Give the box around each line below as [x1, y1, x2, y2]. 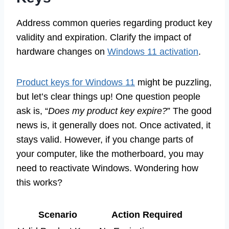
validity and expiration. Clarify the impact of [16, 32, 191, 42]
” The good [167, 105, 212, 116]
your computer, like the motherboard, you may [16, 148, 203, 159]
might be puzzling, [135, 77, 212, 87]
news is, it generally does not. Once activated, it [16, 120, 211, 130]
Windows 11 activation [107, 46, 198, 57]
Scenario [42, 209, 81, 220]
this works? [16, 177, 62, 188]
